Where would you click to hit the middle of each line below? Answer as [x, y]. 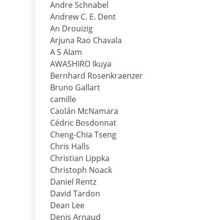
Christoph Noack [81, 170]
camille [63, 99]
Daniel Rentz [73, 182]
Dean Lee [67, 206]
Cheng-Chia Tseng [83, 135]
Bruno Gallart [75, 88]
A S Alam [66, 52]
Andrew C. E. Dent [83, 17]
